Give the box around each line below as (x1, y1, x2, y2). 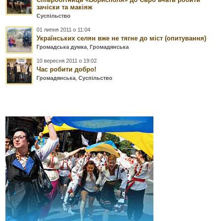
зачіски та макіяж (37, 3, 93, 11)
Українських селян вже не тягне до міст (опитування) (37, 34, 207, 42)
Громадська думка (37, 43, 87, 50)
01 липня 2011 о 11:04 (37, 26, 91, 33)
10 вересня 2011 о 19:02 (37, 57, 97, 64)
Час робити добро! (37, 65, 97, 73)
